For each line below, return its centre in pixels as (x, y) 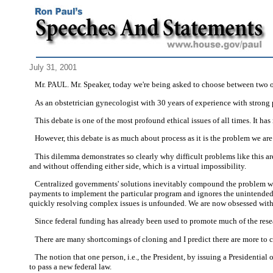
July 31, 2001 (53, 67)
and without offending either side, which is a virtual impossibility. (138, 166)
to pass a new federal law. (70, 266)
